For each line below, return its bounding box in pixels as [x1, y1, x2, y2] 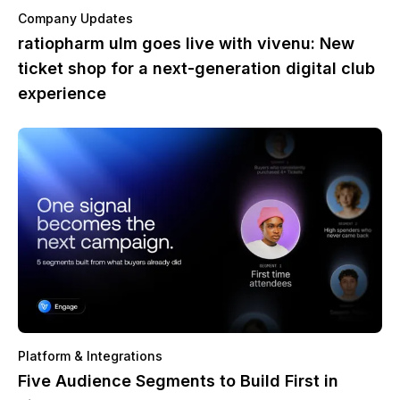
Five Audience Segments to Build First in [18, 371, 338, 390]
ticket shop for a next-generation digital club [18, 59, 375, 79]
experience [18, 84, 106, 104]
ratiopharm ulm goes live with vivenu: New [18, 34, 354, 54]
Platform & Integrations [18, 347, 162, 363]
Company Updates [18, 11, 133, 27]
